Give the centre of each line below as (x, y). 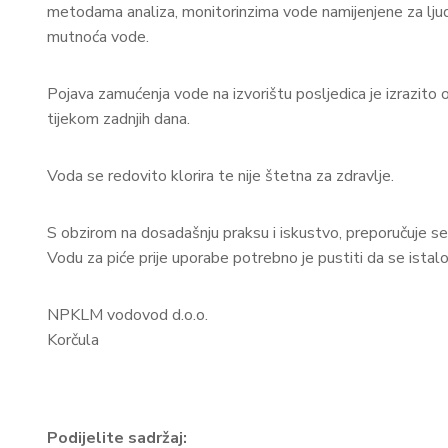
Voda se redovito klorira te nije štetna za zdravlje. (220, 175)
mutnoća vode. (98, 36)
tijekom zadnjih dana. (118, 118)
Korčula (73, 339)
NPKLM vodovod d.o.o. (127, 314)
